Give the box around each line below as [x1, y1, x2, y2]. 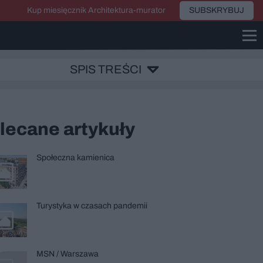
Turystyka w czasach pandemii [36, 201, 147, 210]
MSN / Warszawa [36, 249, 99, 258]
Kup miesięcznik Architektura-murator [27, 6, 166, 15]
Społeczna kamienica [36, 153, 114, 162]
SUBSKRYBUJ [189, 6, 244, 15]
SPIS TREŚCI [70, 63, 141, 76]
